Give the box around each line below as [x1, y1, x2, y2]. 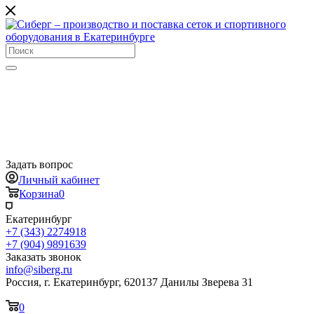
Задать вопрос [6, 158, 73, 170]
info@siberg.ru [6, 264, 72, 275]
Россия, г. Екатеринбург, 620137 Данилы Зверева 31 [6, 276, 253, 288]
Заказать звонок [6, 251, 81, 263]
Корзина [19, 188, 59, 200]
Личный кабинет [18, 174, 100, 186]
